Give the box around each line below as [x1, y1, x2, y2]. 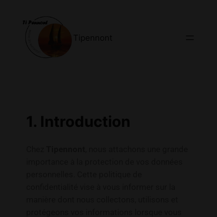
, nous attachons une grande [85, 144, 188, 154]
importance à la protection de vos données [26, 156, 183, 167]
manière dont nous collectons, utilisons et [26, 194, 178, 204]
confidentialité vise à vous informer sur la [26, 182, 175, 192]
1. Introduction [26, 112, 130, 131]
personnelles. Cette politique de [26, 169, 142, 179]
